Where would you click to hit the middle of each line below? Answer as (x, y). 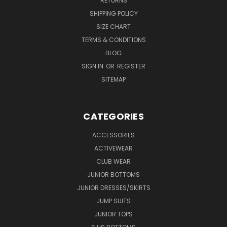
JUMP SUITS (113, 201)
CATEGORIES (113, 116)
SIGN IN (93, 66)
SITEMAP (113, 79)
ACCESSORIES (113, 135)
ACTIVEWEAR (113, 148)
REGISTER (131, 66)
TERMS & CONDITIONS (113, 40)
